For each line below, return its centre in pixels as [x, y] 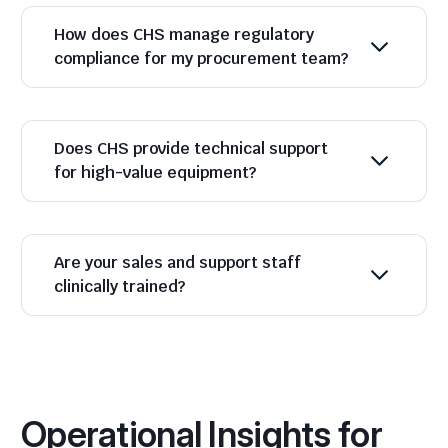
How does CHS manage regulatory [184, 35]
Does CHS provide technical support [191, 149]
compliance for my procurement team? [201, 59]
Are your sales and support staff [177, 263]
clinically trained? [119, 287]
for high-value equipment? [155, 173]
